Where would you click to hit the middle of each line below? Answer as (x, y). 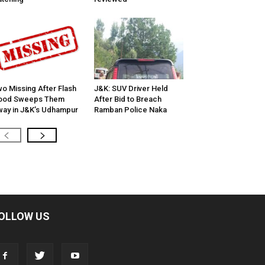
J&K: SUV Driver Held (131, 89)
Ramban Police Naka (130, 110)
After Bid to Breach (127, 99)
